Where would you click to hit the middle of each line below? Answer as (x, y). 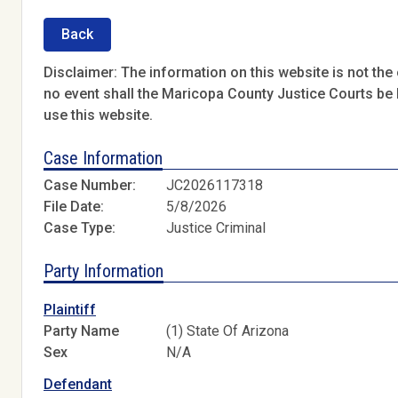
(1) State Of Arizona (228, 330)
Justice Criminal (216, 228)
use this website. (98, 115)
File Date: (74, 207)
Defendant (78, 384)
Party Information (103, 271)
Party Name (81, 330)
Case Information (103, 158)
